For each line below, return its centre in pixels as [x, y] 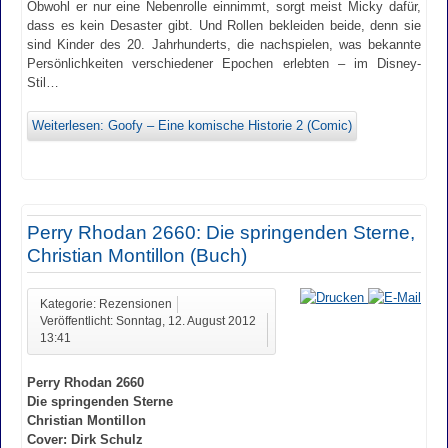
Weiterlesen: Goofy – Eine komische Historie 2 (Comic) [192, 126]
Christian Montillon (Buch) [137, 256]
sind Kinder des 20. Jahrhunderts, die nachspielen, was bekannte [224, 44]
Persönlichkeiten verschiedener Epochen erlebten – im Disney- [224, 63]
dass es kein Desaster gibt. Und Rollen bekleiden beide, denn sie [224, 25]
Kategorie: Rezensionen [106, 303]
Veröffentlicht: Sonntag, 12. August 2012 [148, 320]
